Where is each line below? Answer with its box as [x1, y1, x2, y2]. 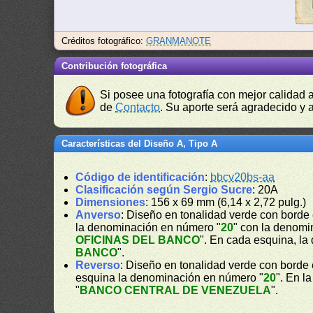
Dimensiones [75, 196, 146, 208]
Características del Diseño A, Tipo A [61, 138, 218, 149]
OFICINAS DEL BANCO [75, 234, 201, 246]
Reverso [75, 259, 121, 271]
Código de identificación [75, 171, 205, 183]
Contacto [115, 101, 161, 113]
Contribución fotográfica [61, 61, 168, 71]
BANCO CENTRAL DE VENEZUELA [80, 284, 272, 296]
